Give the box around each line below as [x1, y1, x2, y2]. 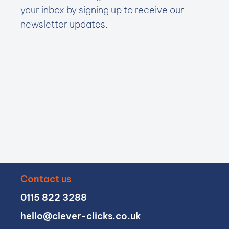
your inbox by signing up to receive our [20, 4, 184, 16]
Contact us [20, 173, 71, 185]
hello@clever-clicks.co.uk [20, 210, 141, 222]
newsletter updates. [20, 18, 108, 30]
